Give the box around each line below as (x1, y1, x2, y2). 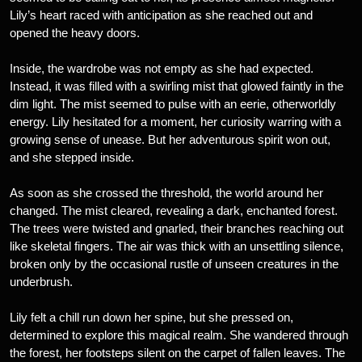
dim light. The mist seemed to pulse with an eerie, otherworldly (10, 97, 336, 111)
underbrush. (10, 275, 73, 288)
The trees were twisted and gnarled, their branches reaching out (10, 221, 343, 235)
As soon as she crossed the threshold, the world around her (10, 186, 323, 200)
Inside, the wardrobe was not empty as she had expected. (10, 61, 314, 75)
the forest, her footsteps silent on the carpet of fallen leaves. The (10, 346, 345, 360)
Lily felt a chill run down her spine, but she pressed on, (10, 310, 293, 324)
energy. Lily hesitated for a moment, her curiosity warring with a (10, 115, 341, 128)
